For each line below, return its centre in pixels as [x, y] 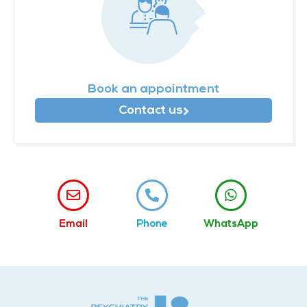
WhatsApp [231, 224]
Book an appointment [153, 89]
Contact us [150, 110]
